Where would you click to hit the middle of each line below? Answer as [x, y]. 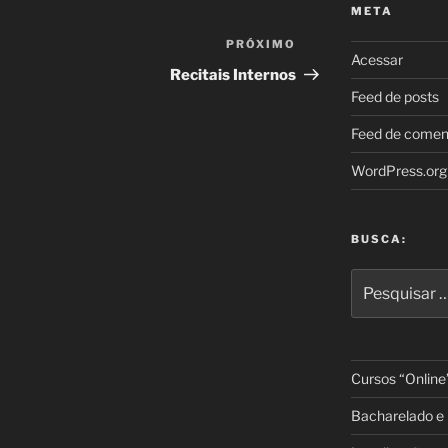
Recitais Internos [233, 75]
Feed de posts [394, 97]
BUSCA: [378, 239]
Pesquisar [383, 279]
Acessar [376, 60]
